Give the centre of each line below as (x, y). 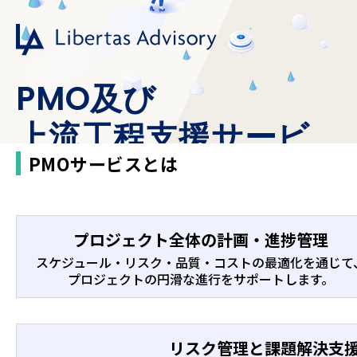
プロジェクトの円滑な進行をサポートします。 (201, 279)
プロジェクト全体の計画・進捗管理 (201, 239)
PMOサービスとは (103, 163)
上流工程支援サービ (163, 137)
